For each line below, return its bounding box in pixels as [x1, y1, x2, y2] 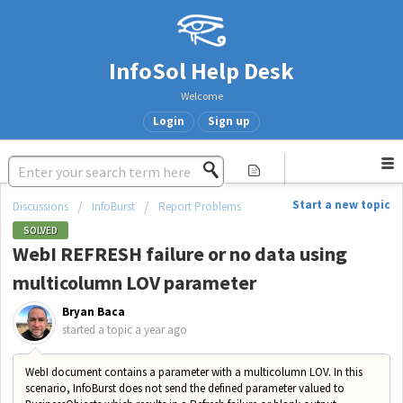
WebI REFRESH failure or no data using [13, 241, 347, 267]
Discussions [13, 199, 68, 214]
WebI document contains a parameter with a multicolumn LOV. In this [25, 363, 363, 380]
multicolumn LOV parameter [13, 270, 256, 296]
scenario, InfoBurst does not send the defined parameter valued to [25, 380, 345, 396]
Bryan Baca [62, 304, 125, 320]
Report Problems [158, 199, 241, 214]
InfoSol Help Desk [109, 56, 294, 85]
